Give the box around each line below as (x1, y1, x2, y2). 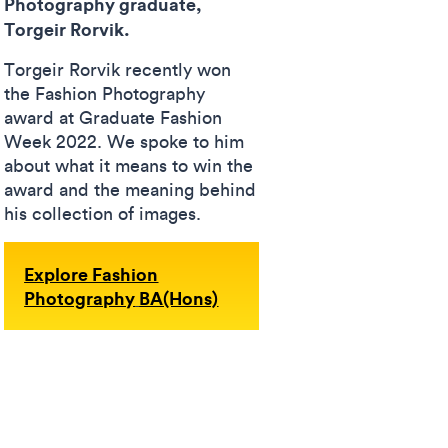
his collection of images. (4, 202, 202, 225)
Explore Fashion (24, 262, 159, 286)
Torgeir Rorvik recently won (4, 58, 232, 81)
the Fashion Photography (4, 82, 206, 105)
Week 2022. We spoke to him (4, 130, 245, 153)
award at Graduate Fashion (4, 106, 223, 129)
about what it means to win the (4, 154, 254, 177)
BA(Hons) (139, 286, 219, 310)
